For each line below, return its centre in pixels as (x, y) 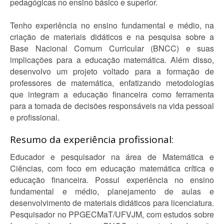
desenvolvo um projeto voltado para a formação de (112, 71)
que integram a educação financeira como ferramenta (112, 94)
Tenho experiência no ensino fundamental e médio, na (112, 25)
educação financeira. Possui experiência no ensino (112, 180)
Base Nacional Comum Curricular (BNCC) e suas (112, 48)
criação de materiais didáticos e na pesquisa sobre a (112, 37)
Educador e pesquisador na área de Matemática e (112, 157)
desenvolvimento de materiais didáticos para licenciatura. (112, 203)
